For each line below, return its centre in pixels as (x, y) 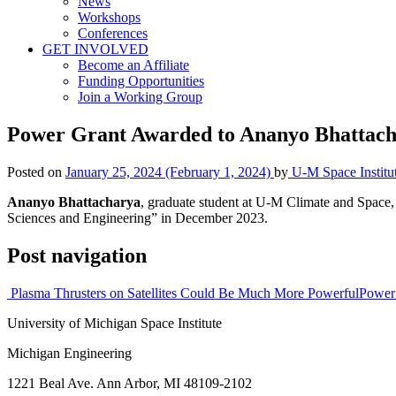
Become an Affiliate (133, 65)
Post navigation (77, 255)
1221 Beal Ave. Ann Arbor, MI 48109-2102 (129, 383)
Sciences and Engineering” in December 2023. (137, 217)
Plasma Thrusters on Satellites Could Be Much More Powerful (183, 293)
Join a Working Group (140, 97)
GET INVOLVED (95, 49)
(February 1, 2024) (218, 171)
